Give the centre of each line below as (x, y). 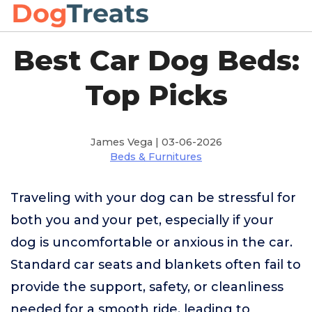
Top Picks (156, 95)
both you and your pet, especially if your (142, 220)
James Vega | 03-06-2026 (156, 142)
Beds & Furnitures (156, 157)
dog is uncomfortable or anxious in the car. (151, 242)
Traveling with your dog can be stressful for (153, 198)
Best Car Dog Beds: (156, 60)
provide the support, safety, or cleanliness (147, 287)
